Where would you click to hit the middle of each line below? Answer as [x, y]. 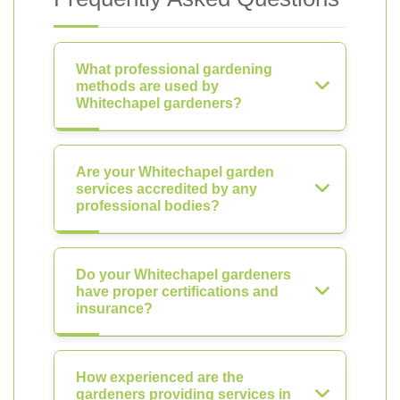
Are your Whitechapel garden [175, 172]
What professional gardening [174, 69]
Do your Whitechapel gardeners [183, 275]
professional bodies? [148, 206]
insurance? [114, 308]
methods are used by [147, 86]
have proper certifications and [177, 292]
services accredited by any [167, 189]
